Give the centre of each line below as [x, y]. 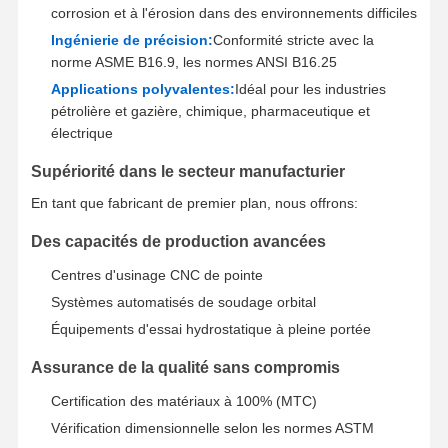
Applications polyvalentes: [142, 88]
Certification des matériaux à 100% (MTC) [183, 400]
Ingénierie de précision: [131, 39]
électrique [81, 132]
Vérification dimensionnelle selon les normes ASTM [212, 427]
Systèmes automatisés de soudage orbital [183, 301]
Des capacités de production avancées [178, 241]
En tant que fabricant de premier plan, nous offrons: [194, 202]
